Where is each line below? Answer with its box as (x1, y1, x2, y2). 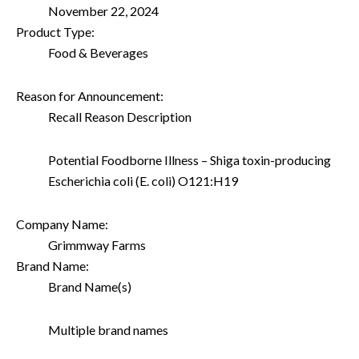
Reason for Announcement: (16, 87, 163, 103)
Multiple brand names (48, 321, 168, 337)
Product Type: (16, 23, 95, 39)
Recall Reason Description (48, 108, 192, 124)
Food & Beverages (48, 44, 148, 60)
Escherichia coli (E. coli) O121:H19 (48, 172, 238, 188)
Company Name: (16, 216, 108, 232)
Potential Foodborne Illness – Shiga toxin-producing (48, 151, 331, 167)
